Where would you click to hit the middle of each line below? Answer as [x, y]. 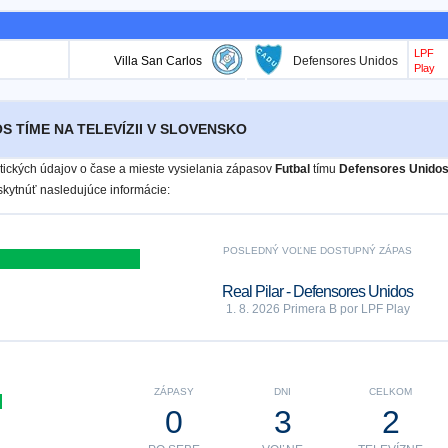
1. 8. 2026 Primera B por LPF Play [317, 309]
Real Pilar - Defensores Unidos [318, 291]
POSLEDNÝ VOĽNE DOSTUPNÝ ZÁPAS [318, 250]
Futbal [292, 169]
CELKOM [390, 391]
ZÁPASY [173, 391]
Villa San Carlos [157, 61]
